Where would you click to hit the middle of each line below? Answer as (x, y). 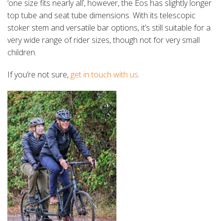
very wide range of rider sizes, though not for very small (104, 40)
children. (22, 53)
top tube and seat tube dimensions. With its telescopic (101, 16)
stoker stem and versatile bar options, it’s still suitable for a (109, 28)
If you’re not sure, (39, 75)
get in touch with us (104, 75)
